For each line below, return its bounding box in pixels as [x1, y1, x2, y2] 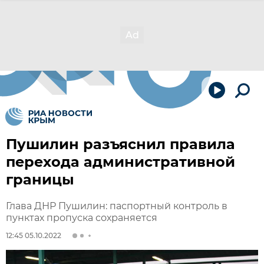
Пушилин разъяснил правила [6, 136, 235, 153]
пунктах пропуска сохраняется [6, 212, 157, 223]
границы [6, 171, 74, 188]
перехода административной [6, 153, 235, 170]
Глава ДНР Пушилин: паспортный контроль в [6, 200, 227, 212]
